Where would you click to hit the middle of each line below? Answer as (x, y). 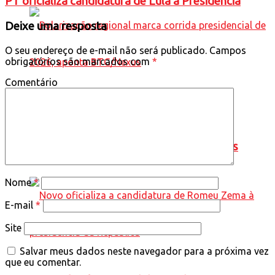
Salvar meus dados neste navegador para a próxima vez (144, 251)
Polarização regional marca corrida (118, 110)
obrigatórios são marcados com (79, 61)
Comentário (31, 82)
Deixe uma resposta (56, 26)
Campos (227, 50)
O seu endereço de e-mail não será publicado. (106, 50)
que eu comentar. (43, 262)
